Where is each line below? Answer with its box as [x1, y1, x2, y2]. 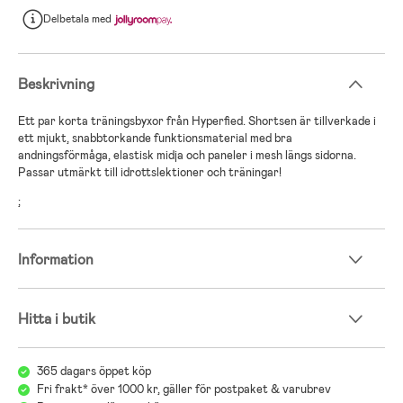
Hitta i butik [18, 309, 95, 329]
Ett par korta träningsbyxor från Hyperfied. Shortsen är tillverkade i [18, 112, 376, 129]
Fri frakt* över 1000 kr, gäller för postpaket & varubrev [37, 381, 331, 398]
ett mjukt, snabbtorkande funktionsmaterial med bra [18, 130, 292, 146]
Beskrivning [18, 74, 94, 94]
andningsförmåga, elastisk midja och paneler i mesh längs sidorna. [18, 147, 356, 163]
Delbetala [43, 12, 92, 27]
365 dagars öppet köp [37, 363, 151, 380]
